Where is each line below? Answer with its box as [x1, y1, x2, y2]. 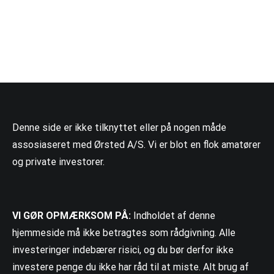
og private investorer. [12, 155, 105, 168]
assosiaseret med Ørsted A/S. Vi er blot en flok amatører [12, 138, 261, 150]
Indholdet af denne [131, 209, 215, 221]
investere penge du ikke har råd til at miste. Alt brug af [12, 261, 249, 273]
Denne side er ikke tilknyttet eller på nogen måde [12, 121, 226, 133]
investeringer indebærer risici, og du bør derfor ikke [12, 243, 234, 256]
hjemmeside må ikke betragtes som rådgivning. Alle [12, 226, 235, 239]
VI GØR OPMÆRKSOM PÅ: [12, 209, 131, 221]
